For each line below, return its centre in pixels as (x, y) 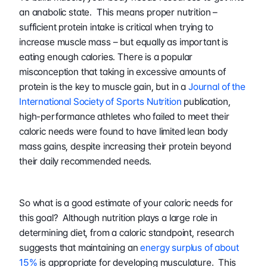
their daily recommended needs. (86, 161)
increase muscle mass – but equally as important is (124, 42)
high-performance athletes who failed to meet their (124, 116)
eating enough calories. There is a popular (106, 57)
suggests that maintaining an (80, 247)
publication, (206, 101)
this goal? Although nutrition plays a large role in (118, 218)
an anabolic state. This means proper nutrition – (119, 12)
